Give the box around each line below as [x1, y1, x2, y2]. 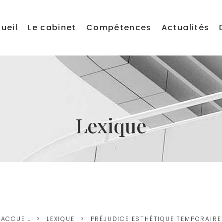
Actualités [161, 21, 210, 33]
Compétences [86, 21, 152, 33]
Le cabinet [28, 21, 76, 33]
